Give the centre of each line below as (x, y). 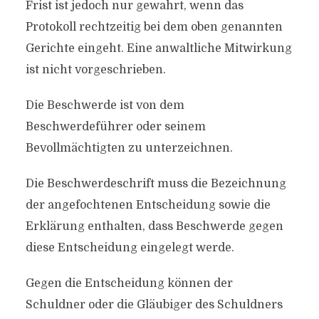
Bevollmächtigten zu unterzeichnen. (129, 148)
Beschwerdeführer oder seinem (115, 127)
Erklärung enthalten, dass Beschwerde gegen (154, 226)
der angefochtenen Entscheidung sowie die (148, 205)
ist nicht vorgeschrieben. (95, 70)
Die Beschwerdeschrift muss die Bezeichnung (156, 184)
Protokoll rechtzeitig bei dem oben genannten (154, 27)
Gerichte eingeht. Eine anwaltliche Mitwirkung (158, 48)
